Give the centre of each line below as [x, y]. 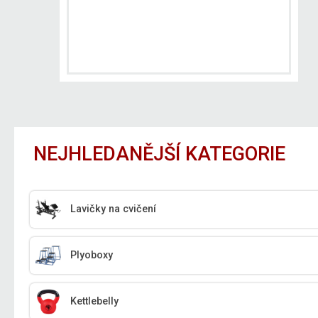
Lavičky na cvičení [114, 209]
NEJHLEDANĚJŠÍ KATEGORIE [160, 154]
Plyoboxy [92, 256]
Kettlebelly [95, 302]
